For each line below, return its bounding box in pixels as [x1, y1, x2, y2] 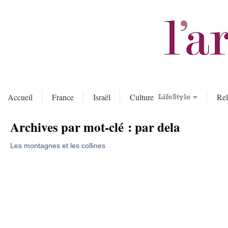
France [52, 92, 74, 102]
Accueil [8, 92, 33, 102]
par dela [134, 118, 180, 136]
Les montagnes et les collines [10, 141, 105, 150]
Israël [93, 92, 110, 102]
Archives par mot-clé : [10, 118, 135, 136]
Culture [130, 92, 156, 102]
